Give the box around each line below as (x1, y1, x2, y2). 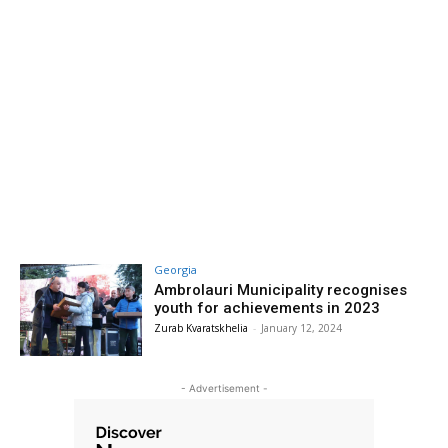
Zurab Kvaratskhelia (154, 321, 249, 335)
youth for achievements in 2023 (154, 299, 381, 317)
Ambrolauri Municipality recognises (154, 281, 408, 299)
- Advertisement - (180, 381, 268, 394)
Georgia (154, 262, 198, 277)
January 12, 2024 (261, 321, 343, 335)
